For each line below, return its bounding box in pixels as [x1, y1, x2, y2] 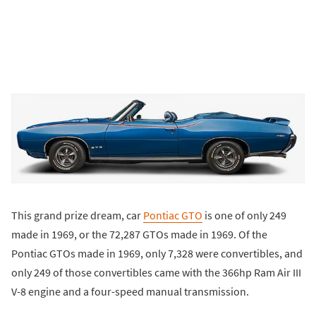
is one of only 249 [202, 208, 286, 223]
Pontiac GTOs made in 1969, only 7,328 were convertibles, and [11, 246, 303, 261]
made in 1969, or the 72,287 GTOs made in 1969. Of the [11, 227, 267, 242]
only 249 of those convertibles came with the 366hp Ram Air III [11, 265, 301, 280]
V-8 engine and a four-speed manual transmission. [11, 284, 249, 299]
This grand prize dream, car [11, 208, 143, 223]
